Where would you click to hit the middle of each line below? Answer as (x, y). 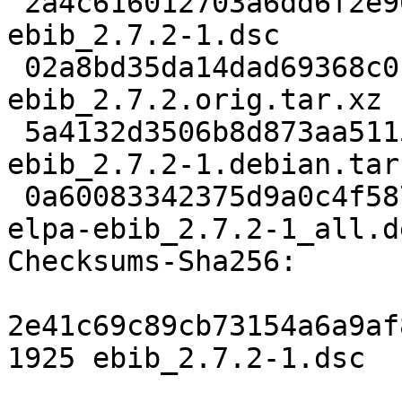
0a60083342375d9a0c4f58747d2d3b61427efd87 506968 (16, 197)
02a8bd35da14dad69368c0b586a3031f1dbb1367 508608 (16, 68)
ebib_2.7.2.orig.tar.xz (195, 100)
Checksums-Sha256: (152, 262)
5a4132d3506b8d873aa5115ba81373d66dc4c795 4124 (16, 132)
